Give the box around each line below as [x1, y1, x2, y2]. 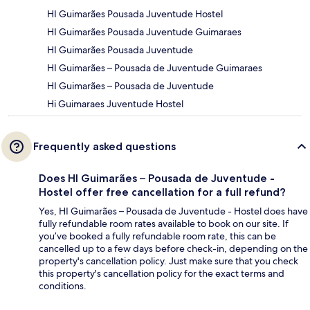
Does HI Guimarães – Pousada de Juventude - [39, 172, 275, 185]
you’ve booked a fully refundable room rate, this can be [39, 230, 276, 243]
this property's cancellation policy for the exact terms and [39, 267, 284, 280]
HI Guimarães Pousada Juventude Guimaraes [47, 26, 241, 39]
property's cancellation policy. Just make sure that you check [39, 255, 298, 268]
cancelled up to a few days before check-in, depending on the [39, 242, 308, 255]
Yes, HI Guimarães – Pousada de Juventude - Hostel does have [39, 205, 308, 218]
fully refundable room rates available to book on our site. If [39, 217, 289, 230]
